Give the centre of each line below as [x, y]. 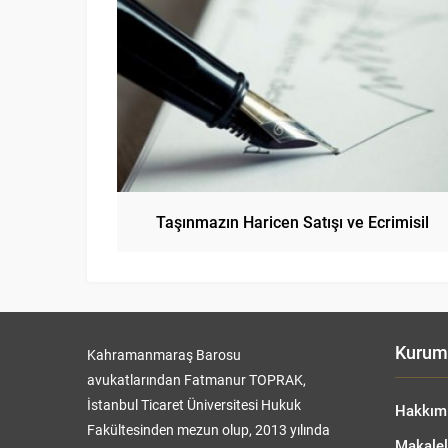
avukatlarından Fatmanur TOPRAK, [196, 379]
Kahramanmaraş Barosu [164, 354]
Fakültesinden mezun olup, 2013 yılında [208, 429]
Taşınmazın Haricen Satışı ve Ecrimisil [292, 221]
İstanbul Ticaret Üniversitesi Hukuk [194, 404]
